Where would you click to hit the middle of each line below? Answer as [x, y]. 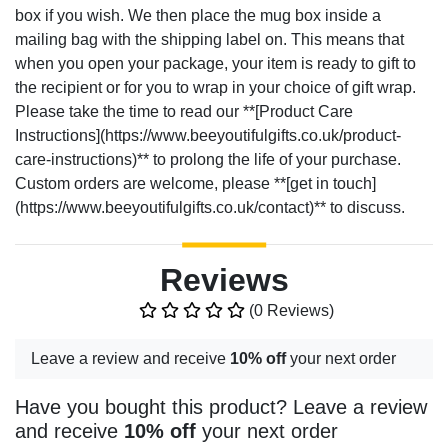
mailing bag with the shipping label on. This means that [209, 40]
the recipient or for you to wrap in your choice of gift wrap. [215, 88]
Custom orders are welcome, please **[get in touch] [195, 184]
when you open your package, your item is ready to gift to [215, 64]
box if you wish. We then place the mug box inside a [198, 16]
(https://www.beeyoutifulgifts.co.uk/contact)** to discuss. [210, 208]
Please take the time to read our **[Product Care [184, 112]
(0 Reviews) [289, 311]
